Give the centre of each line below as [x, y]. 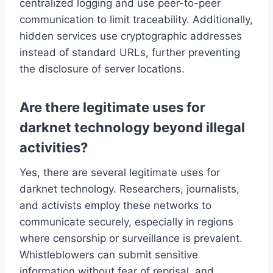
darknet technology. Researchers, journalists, [129, 189]
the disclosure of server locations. [102, 69]
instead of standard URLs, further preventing [130, 53]
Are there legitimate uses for [112, 108]
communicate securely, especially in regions [126, 222]
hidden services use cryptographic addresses [131, 36]
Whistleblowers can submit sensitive [109, 255]
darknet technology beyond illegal [132, 128]
